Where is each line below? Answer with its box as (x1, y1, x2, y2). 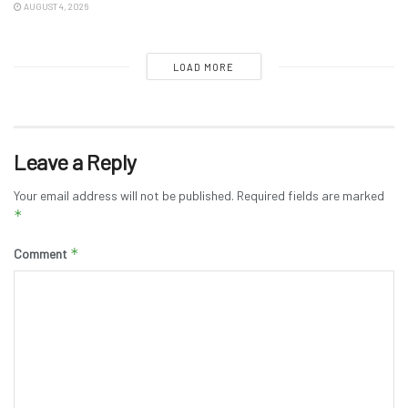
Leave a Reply (14, 148, 137, 176)
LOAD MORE (173, 61, 235, 74)
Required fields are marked (237, 188, 384, 204)
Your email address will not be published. (14, 188, 234, 204)
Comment (14, 246, 70, 262)
